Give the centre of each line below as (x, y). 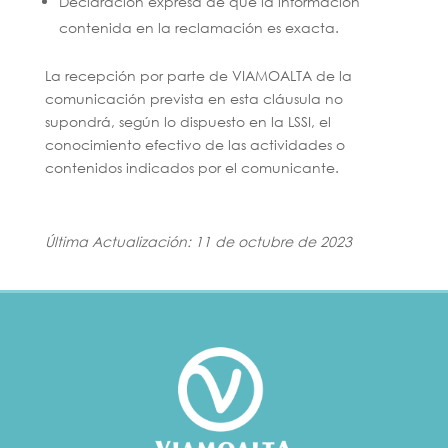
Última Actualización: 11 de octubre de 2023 (198, 241)
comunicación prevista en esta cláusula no (193, 98)
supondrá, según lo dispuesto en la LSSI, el (187, 121)
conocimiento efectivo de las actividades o (194, 144)
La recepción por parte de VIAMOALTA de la (198, 75)
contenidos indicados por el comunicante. (191, 167)
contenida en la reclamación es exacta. (198, 27)
